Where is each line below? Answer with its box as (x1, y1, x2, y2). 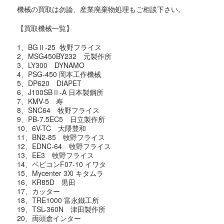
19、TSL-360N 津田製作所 (17, 204, 106, 214)
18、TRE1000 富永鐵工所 (17, 195, 99, 205)
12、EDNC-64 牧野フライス (17, 141, 111, 151)
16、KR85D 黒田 (17, 177, 76, 187)
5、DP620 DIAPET (17, 78, 82, 88)
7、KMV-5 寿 (17, 96, 63, 106)
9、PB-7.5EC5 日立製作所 (17, 114, 105, 124)
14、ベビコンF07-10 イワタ (17, 159, 106, 169)
